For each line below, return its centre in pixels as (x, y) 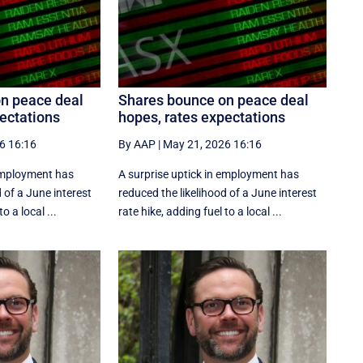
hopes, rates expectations (202, 117)
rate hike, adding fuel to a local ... (201, 212)
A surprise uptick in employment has (209, 175)
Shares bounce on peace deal (214, 100)
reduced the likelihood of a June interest (218, 193)
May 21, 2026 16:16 (213, 145)
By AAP (137, 145)
